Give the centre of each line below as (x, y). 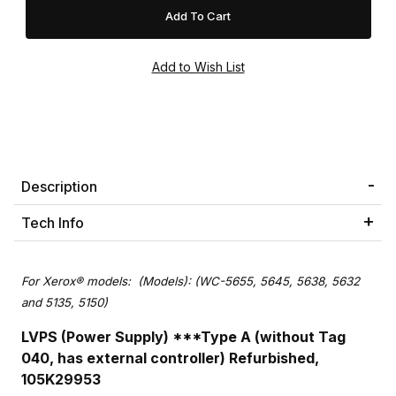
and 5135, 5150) (65, 303)
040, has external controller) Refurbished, (170, 358)
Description (59, 187)
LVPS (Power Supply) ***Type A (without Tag (183, 337)
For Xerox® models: (78, 282)
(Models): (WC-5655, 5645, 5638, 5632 (247, 282)
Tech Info (53, 223)
